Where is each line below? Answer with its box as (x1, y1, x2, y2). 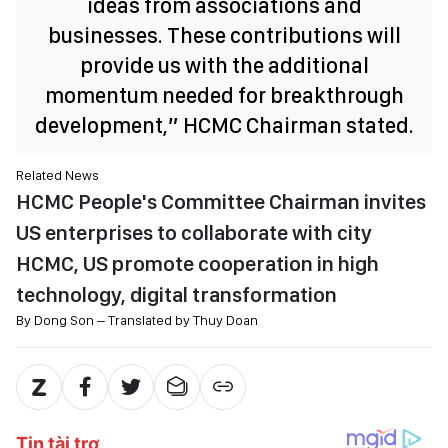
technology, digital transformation (16, 282, 337, 307)
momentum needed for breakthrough (44, 82, 404, 108)
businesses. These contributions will (47, 22, 401, 48)
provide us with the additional (79, 52, 369, 78)
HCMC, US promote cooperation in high (16, 251, 379, 276)
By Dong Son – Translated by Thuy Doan (16, 312, 258, 328)
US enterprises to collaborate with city (16, 220, 372, 245)
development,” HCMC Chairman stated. (34, 112, 414, 138)
